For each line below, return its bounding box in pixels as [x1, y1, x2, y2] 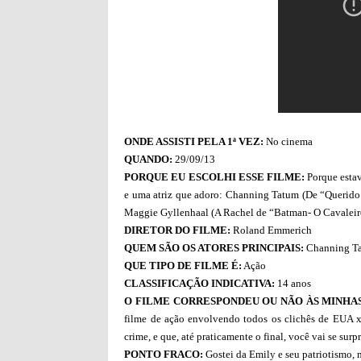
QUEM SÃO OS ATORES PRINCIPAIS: [124, 241, 305, 254]
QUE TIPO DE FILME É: [124, 259, 243, 272]
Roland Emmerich [230, 223, 313, 236]
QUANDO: [124, 152, 173, 165]
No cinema [263, 135, 313, 147]
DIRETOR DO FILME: [124, 223, 231, 236]
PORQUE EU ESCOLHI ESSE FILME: [124, 170, 305, 183]
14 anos [275, 276, 312, 289]
